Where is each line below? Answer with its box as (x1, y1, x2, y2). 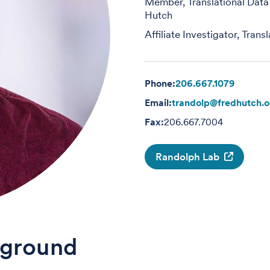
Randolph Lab (155, 150, 219, 163)
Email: (145, 96, 172, 108)
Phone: (145, 77, 175, 89)
